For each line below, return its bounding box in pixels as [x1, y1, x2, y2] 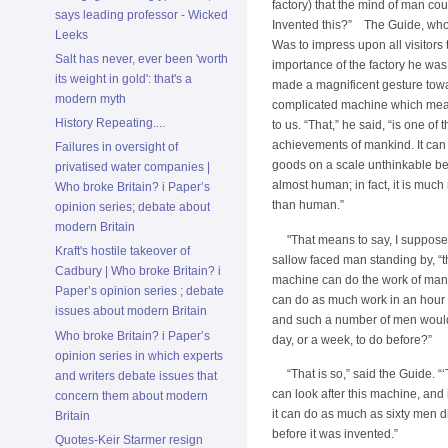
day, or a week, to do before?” [272, 332, 432, 347]
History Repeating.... [55, 115, 165, 130]
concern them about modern [55, 388, 208, 403]
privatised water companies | [55, 160, 210, 175]
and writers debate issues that [55, 368, 217, 383]
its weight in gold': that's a [55, 71, 192, 86]
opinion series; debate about [55, 200, 210, 215]
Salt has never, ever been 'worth [55, 51, 228, 66]
